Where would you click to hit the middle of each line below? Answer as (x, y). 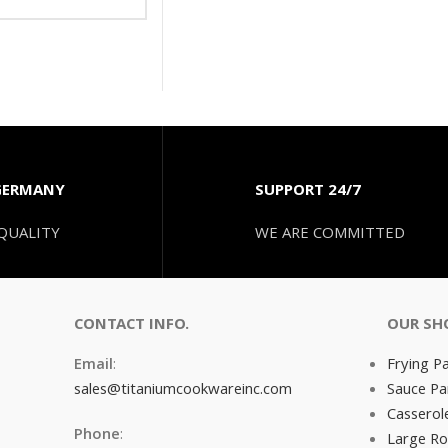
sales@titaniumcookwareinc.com (182, 391)
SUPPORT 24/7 (308, 192)
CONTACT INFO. (131, 326)
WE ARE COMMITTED (330, 235)
